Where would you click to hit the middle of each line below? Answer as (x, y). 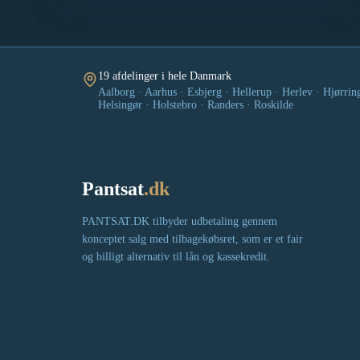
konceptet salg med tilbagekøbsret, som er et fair (192, 239)
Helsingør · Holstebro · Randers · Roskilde (196, 105)
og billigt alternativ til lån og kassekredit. (176, 257)
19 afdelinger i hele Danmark (165, 76)
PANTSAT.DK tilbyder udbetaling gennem (180, 222)
